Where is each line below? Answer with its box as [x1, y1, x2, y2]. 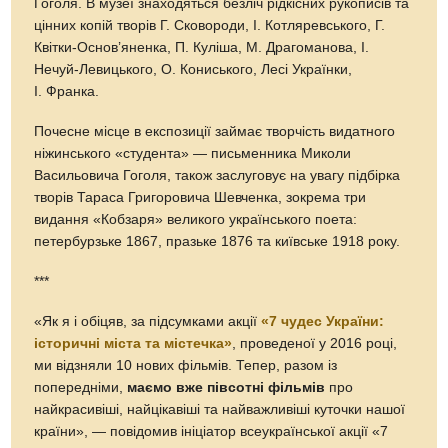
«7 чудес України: [261, 313, 385, 329]
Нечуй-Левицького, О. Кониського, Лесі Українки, [34, 61, 353, 77]
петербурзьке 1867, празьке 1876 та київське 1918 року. [34, 233, 401, 249]
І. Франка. [34, 83, 100, 99]
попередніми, [34, 379, 128, 395]
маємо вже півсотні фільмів [127, 379, 326, 395]
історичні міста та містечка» [34, 335, 233, 351]
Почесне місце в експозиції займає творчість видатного [34, 123, 396, 139]
